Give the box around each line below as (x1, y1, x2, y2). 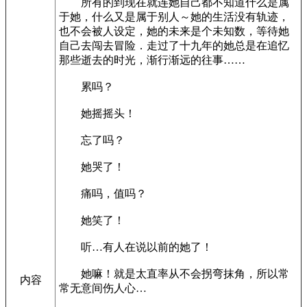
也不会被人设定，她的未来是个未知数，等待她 (59, 25, 289, 37)
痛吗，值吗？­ (59, 188, 147, 199)
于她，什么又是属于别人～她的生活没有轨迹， (59, 11, 289, 23)
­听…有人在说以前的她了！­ (59, 241, 212, 253)
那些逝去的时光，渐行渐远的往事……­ (59, 54, 245, 66)
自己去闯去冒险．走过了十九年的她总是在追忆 (59, 40, 289, 51)
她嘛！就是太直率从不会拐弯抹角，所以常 (59, 268, 289, 280)
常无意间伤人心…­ (59, 282, 147, 294)
